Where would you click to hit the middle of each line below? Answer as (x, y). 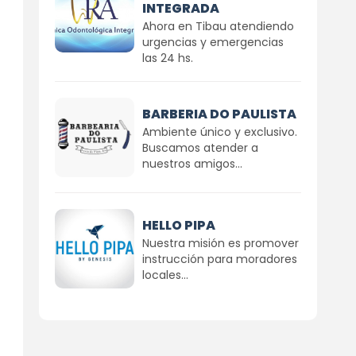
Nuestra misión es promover (220, 243)
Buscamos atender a (200, 147)
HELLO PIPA (178, 225)
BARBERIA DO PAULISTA (219, 114)
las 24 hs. (167, 58)
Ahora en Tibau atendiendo (218, 26)
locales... (165, 275)
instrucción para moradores (219, 259)
